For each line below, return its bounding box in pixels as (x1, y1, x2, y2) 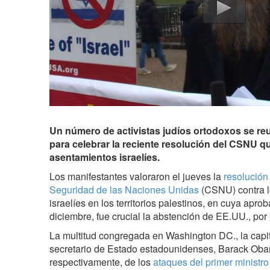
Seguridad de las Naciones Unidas (49, 183, 199, 196)
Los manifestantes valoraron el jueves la (49, 169, 224, 183)
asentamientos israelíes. (49, 150, 160, 164)
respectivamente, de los (49, 255, 153, 269)
